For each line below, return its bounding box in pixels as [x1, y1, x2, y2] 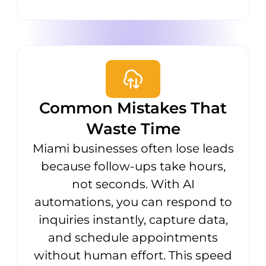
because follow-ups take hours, [40, 159, 226, 174]
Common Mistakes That [39, 99, 227, 118]
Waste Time [85, 119, 180, 139]
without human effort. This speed [34, 248, 232, 263]
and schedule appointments [48, 230, 218, 245]
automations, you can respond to [34, 195, 232, 210]
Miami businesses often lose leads [32, 141, 234, 156]
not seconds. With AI [71, 177, 195, 192]
